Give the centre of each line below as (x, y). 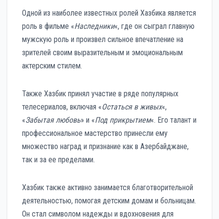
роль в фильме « (48, 26)
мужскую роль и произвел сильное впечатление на (103, 39)
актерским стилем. (52, 66)
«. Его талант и (174, 120)
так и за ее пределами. (58, 159)
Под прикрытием (123, 120)
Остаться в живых (132, 107)
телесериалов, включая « (62, 107)
